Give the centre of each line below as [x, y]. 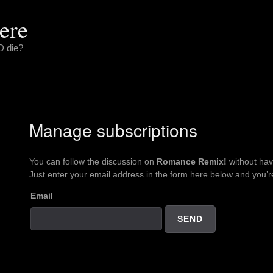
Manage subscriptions [113, 130]
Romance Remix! [192, 161]
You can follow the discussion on [93, 161]
